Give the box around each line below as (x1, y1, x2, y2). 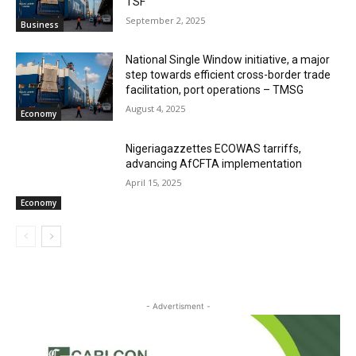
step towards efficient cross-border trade (126, 68, 331, 82)
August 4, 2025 (126, 103, 186, 115)
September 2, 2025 (126, 14, 206, 26)
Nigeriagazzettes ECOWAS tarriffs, (126, 142, 302, 156)
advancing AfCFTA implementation (126, 157, 303, 171)
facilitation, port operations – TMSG (126, 83, 304, 97)
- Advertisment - (145, 300, 211, 311)
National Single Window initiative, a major (126, 53, 331, 67)
